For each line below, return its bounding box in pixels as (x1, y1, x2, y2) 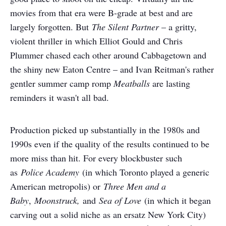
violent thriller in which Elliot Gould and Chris (10, 35, 183, 47)
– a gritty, (159, 21, 197, 33)
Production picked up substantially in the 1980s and (10, 124, 200, 136)
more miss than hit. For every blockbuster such (10, 152, 182, 164)
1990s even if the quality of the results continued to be (10, 138, 209, 150)
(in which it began (141, 194, 211, 206)
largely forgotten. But (10, 21, 92, 33)
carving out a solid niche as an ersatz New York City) (10, 208, 206, 220)
